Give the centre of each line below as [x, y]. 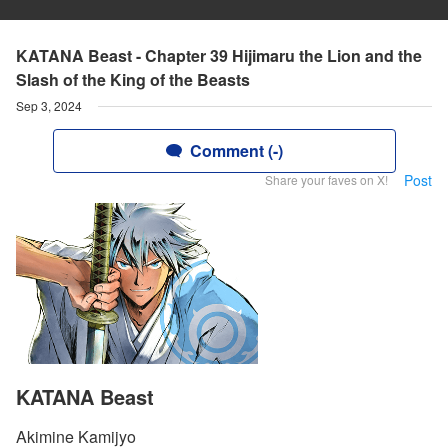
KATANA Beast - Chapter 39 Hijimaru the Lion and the [219, 55]
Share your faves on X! [326, 179]
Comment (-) [236, 150]
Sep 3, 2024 [49, 105]
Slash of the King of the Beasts [133, 79]
